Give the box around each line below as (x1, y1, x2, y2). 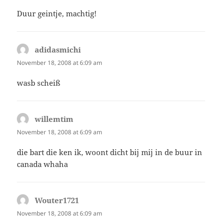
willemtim (35, 114, 74, 124)
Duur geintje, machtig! (17, 8, 97, 18)
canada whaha (17, 159, 68, 169)
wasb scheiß (17, 78, 61, 88)
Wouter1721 (35, 195, 79, 206)
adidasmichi (35, 45, 81, 55)
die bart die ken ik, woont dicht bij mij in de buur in (17, 147, 203, 158)
